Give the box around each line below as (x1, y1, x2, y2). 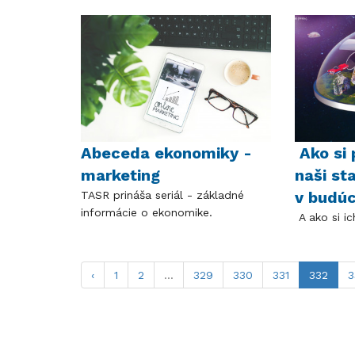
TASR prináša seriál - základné (81, 188, 244, 201)
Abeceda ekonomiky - (81, 143, 252, 162)
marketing (81, 165, 160, 185)
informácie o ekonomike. (81, 205, 212, 219)
